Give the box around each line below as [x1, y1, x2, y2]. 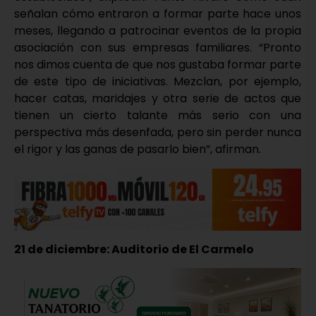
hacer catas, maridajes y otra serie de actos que [14, 90, 301, 107]
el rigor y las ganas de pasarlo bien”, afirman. [14, 141, 261, 158]
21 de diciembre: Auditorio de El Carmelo [14, 241, 254, 257]
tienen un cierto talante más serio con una [14, 107, 301, 124]
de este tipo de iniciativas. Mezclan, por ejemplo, [14, 73, 301, 90]
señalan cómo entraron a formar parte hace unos [14, 6, 301, 23]
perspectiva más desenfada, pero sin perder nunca [14, 124, 301, 141]
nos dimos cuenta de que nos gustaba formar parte [14, 56, 301, 73]
